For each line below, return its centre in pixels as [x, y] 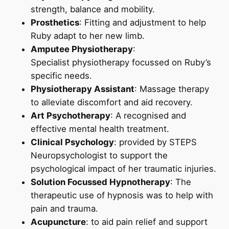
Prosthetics [55, 22]
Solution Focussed [70, 182]
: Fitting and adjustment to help [143, 22]
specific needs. [61, 75]
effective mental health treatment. [101, 129]
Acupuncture [58, 222]
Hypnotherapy [140, 182]
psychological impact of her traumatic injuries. [125, 168]
